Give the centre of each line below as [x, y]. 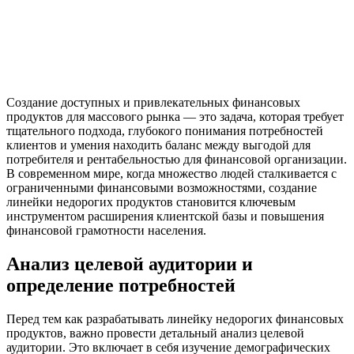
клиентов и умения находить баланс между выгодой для [158, 145]
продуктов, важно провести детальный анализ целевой [155, 333]
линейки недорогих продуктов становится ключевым [151, 201]
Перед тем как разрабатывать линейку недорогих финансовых [175, 318]
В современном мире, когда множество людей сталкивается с [171, 173]
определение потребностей [121, 285]
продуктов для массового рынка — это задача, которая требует [175, 116]
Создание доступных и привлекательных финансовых [153, 102]
